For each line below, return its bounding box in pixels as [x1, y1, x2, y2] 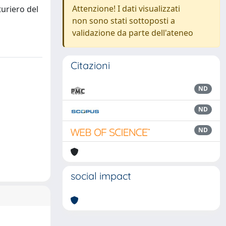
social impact [71, 169, 131, 182]
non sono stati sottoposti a [72, 15, 175, 26]
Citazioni [71, 59, 110, 72]
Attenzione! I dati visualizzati [72, 3, 180, 14]
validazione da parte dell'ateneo [72, 27, 193, 38]
